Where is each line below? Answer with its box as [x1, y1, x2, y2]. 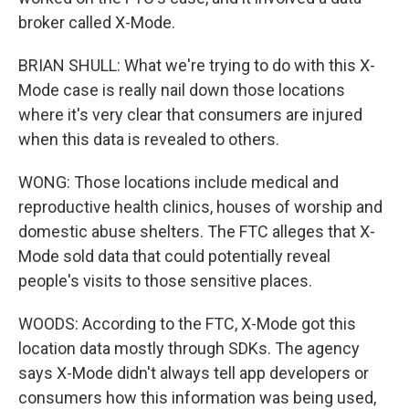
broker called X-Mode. [18, 13, 175, 32]
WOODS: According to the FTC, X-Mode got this [18, 314, 356, 333]
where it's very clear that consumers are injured [18, 105, 362, 124]
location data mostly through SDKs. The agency [18, 339, 360, 358]
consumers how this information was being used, [18, 388, 376, 407]
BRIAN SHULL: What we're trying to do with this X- [18, 56, 375, 75]
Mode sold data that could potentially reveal [18, 246, 330, 266]
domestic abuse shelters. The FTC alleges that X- [18, 222, 375, 241]
